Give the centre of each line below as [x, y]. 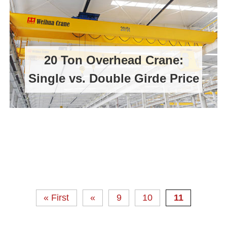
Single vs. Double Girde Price [113, 78]
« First [56, 198]
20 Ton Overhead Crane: [113, 60]
